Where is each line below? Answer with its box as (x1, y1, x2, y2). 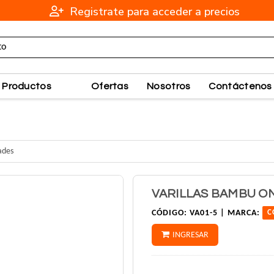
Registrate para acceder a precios (67, 4, 240, 19)
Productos (2, 81, 51, 91)
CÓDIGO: (151, 209, 187, 218)
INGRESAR (172, 231, 209, 240)
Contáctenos (209, 81, 272, 91)
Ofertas (91, 81, 129, 91)
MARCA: (227, 209, 260, 218)
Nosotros (147, 81, 191, 91)
